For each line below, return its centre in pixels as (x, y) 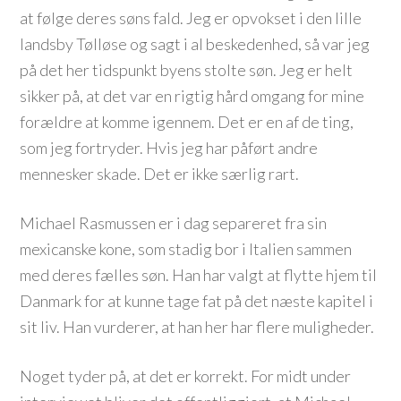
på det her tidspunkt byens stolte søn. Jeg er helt (187, 70)
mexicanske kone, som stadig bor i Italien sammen (186, 249)
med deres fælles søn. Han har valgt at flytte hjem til (199, 275)
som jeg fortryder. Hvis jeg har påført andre (169, 148)
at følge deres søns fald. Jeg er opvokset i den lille (191, 18)
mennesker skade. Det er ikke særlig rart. (160, 174)
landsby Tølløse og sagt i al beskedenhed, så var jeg (195, 44)
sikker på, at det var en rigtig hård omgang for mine (192, 96)
